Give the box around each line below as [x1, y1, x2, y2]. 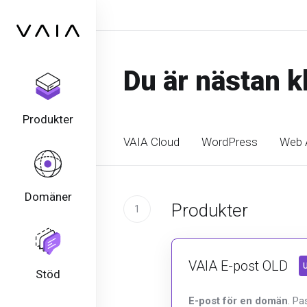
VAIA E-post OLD [188, 258, 288, 274]
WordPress [201, 135, 258, 149]
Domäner [24, 190, 72, 204]
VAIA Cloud [123, 135, 180, 149]
